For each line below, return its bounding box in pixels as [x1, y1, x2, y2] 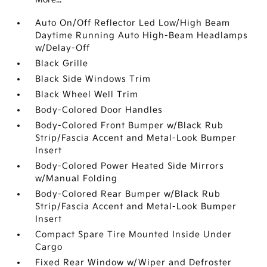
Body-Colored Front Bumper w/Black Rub [35, 120, 224, 131]
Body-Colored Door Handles [35, 105, 163, 115]
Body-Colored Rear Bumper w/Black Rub [35, 189, 221, 199]
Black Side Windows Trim [35, 74, 151, 84]
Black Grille [35, 58, 89, 69]
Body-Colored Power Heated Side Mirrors [35, 161, 225, 171]
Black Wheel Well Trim [35, 89, 139, 100]
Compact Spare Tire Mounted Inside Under [35, 229, 232, 240]
